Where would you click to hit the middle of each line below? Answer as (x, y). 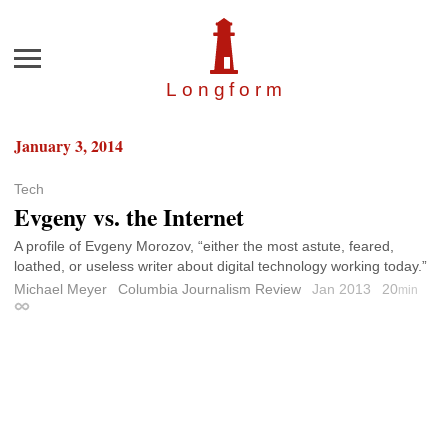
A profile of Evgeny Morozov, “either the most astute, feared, (204, 246)
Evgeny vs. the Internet (129, 217)
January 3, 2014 (68, 146)
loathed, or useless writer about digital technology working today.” (220, 266)
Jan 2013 (343, 289)
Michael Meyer (60, 289)
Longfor (216, 90)
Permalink (44, 309)
